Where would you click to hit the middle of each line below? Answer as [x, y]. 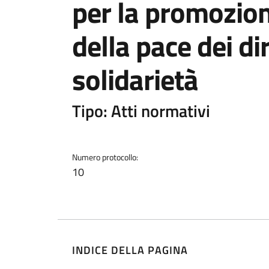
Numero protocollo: [105, 157]
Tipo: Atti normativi [141, 111]
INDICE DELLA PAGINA [130, 250]
